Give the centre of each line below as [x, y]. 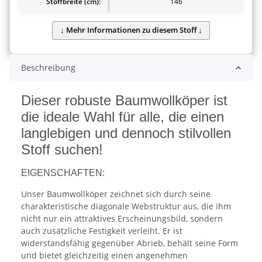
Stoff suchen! [62, 150]
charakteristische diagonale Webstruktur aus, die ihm [126, 206]
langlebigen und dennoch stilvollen [126, 133]
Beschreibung [48, 68]
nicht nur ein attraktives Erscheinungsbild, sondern [122, 219]
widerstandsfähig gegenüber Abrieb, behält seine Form [130, 243]
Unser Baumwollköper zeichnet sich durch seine [116, 194]
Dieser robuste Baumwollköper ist [124, 101]
